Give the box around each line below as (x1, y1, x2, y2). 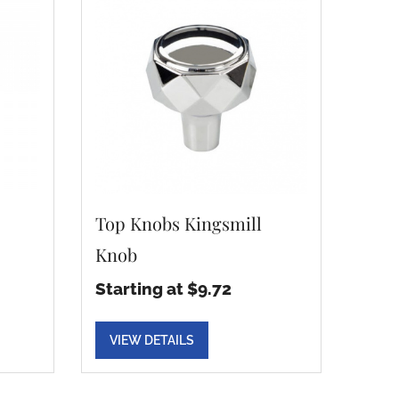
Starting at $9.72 (95, 279, 232, 298)
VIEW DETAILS (110, 333, 194, 347)
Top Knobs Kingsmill (95, 211, 262, 235)
